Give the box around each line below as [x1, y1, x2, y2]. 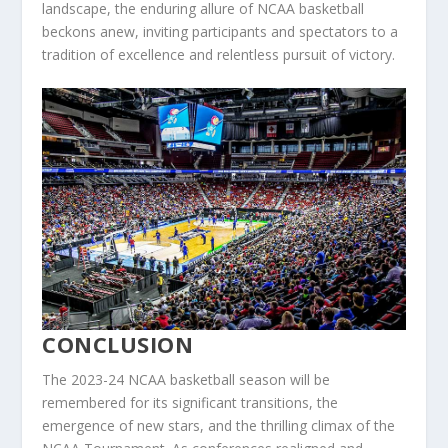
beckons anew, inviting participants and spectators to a [42, 21, 399, 41]
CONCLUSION [42, 329, 194, 360]
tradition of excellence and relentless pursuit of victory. [42, 44, 396, 64]
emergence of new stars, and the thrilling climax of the [42, 416, 396, 436]
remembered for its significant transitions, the [42, 393, 339, 413]
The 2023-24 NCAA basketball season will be [42, 370, 331, 390]
